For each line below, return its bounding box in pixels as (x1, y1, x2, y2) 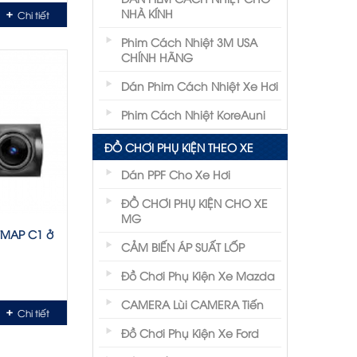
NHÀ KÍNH (121, 6, 173, 21)
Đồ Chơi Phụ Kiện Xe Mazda (121, 268, 275, 283)
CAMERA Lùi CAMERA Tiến (121, 296, 264, 312)
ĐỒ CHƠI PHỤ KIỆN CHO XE (121, 195, 268, 210)
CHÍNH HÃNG (121, 49, 193, 65)
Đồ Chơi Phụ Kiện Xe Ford (121, 325, 259, 340)
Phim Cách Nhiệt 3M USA (121, 34, 257, 49)
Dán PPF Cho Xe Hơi (121, 167, 230, 182)
